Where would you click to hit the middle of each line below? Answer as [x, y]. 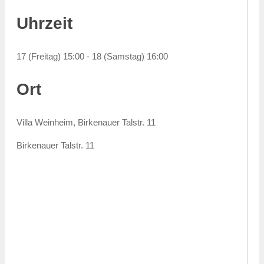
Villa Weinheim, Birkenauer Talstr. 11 [86, 122]
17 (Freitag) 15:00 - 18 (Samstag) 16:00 [92, 56]
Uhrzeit [44, 23]
